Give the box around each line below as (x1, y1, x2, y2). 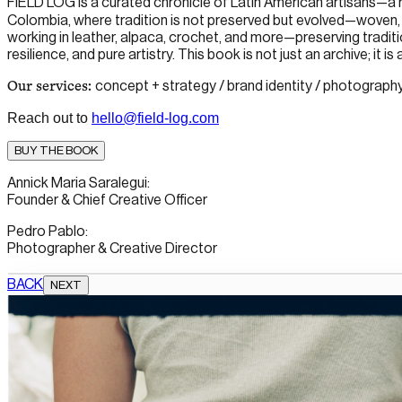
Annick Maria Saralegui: (7, 176, 150, 190)
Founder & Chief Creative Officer (7, 193, 207, 207)
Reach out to (7, 110, 88, 126)
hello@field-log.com (92, 110, 219, 126)
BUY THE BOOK (14, 144, 98, 156)
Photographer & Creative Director (7, 241, 217, 256)
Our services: (7, 80, 92, 94)
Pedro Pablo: (7, 224, 88, 239)
